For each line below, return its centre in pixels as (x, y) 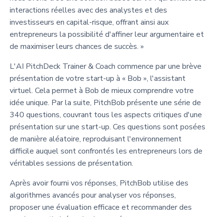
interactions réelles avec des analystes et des (88, 10)
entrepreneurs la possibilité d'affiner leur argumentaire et (107, 34)
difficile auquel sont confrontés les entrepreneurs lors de (106, 151)
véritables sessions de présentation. (71, 163)
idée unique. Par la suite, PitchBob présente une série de (105, 102)
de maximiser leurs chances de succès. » (77, 46)
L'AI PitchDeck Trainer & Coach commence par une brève (106, 66)
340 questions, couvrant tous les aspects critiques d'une (106, 115)
